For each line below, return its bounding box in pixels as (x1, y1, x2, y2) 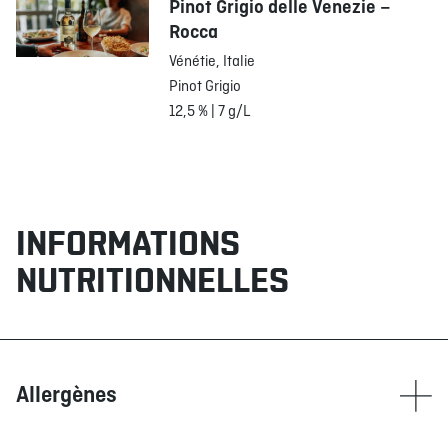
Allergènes (16, 382, 117, 410)
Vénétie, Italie (169, 52, 259, 72)
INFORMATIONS (16, 223, 240, 264)
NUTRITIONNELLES (16, 260, 289, 301)
